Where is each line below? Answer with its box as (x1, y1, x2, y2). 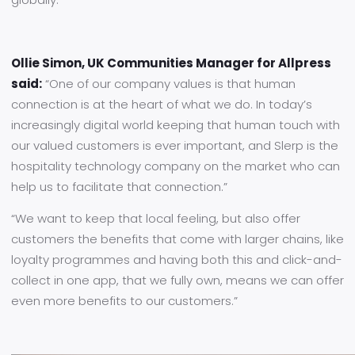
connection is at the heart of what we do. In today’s (11, 96, 312, 113)
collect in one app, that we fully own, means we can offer (11, 272, 344, 288)
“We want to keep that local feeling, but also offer (11, 210, 300, 227)
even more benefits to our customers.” (11, 292, 238, 309)
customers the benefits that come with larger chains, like (11, 231, 344, 247)
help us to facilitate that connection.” (11, 178, 227, 195)
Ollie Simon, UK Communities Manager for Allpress (11, 55, 331, 71)
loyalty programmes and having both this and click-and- (11, 251, 342, 268)
